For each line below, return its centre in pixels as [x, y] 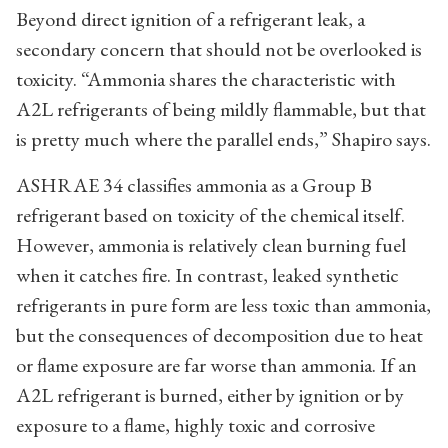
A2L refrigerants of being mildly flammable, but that [221, 108]
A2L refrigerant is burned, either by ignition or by [210, 394]
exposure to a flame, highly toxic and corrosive [195, 424]
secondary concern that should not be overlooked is [219, 48]
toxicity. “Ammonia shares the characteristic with [206, 78]
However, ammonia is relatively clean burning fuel [211, 244]
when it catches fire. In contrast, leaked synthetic [207, 274]
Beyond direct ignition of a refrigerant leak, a [190, 18]
